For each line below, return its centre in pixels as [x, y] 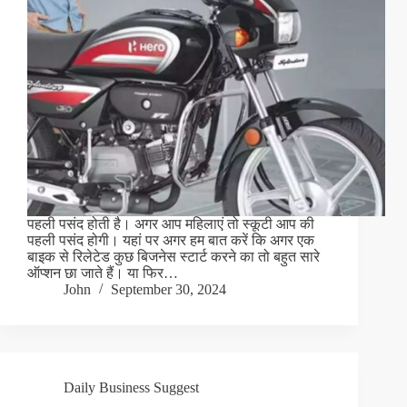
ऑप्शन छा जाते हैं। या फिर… [103, 273]
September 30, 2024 [169, 290]
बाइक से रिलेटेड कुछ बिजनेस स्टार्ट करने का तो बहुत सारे [174, 257]
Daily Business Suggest [131, 388]
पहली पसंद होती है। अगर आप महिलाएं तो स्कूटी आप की [171, 224]
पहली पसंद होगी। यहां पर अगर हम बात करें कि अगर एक [171, 241]
